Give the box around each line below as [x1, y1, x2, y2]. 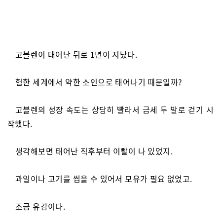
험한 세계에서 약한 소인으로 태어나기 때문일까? [15, 76, 183, 88]
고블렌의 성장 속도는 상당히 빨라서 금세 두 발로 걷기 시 [15, 104, 214, 115]
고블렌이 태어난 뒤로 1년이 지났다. [15, 48, 137, 60]
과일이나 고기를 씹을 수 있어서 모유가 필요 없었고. [15, 173, 192, 184]
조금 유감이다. [15, 200, 66, 212]
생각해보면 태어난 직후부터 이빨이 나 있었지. [15, 145, 173, 157]
